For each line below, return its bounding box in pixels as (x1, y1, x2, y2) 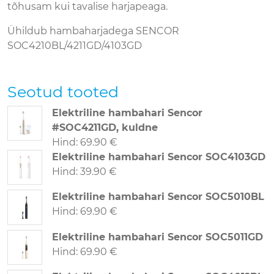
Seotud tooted (7, 83, 119, 101)
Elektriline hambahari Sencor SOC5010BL (52, 191, 265, 203)
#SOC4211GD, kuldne (52, 122, 158, 133)
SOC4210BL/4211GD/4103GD (7, 40, 142, 51)
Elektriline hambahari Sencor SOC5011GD (52, 231, 264, 243)
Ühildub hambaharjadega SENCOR (7, 25, 179, 37)
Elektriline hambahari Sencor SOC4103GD (52, 151, 266, 163)
